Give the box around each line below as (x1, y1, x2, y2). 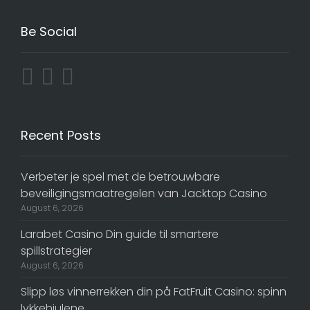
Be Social (21, 23, 77, 40)
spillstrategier (21, 243, 92, 259)
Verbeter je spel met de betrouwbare (21, 169, 220, 185)
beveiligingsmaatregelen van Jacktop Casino (21, 185, 267, 201)
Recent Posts (21, 127, 101, 144)
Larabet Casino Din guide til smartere (21, 226, 219, 242)
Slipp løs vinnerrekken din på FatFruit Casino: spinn (21, 284, 286, 300)
